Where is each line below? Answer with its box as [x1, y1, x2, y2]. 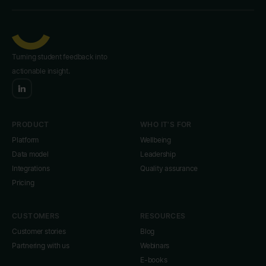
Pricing [12, 178, 34, 187]
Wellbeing [140, 135, 172, 144]
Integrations [12, 164, 50, 173]
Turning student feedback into [12, 52, 107, 61]
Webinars [140, 241, 170, 250]
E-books [140, 255, 167, 264]
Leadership [140, 150, 176, 159]
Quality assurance [140, 164, 198, 173]
